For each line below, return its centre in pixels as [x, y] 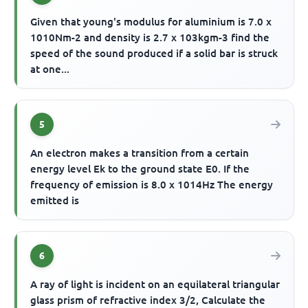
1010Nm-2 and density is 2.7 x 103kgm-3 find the [150, 37]
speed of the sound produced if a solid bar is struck [154, 53]
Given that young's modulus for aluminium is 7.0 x [151, 21]
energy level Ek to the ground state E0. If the [140, 168]
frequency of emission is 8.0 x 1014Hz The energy [152, 184]
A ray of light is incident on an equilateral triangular [155, 285]
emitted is [55, 200]
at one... [50, 69]
